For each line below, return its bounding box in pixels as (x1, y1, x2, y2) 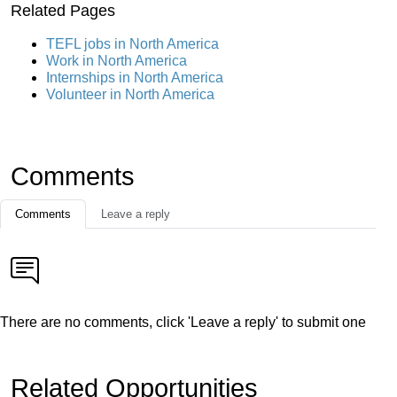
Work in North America (46, 52, 187, 68)
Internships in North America (46, 69, 223, 85)
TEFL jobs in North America (46, 35, 219, 51)
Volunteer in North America (46, 86, 214, 102)
